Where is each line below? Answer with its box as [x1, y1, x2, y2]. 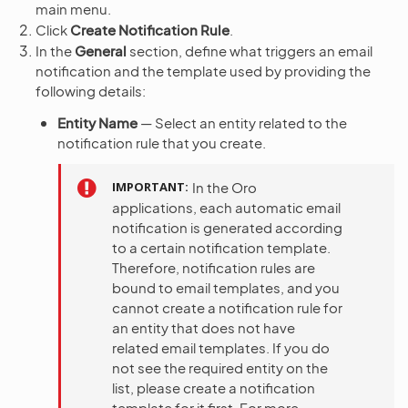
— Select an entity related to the [138, 114, 347, 131]
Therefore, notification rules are [112, 259, 315, 276]
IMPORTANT [112, 178, 185, 195]
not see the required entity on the [112, 359, 328, 376]
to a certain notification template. [112, 239, 331, 256]
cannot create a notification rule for [112, 299, 342, 316]
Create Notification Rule [70, 21, 229, 38]
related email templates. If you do [112, 339, 330, 356]
